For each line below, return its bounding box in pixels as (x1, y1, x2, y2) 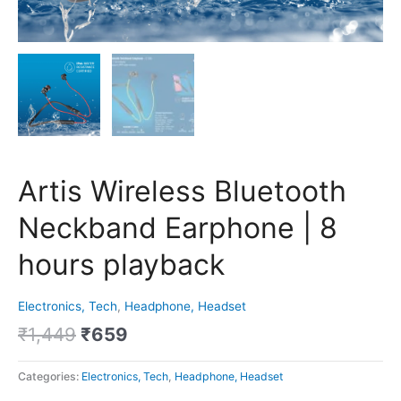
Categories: (18, 369, 81, 383)
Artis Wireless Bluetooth (18, 174, 346, 209)
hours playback (18, 247, 225, 283)
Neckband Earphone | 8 (18, 210, 337, 246)
